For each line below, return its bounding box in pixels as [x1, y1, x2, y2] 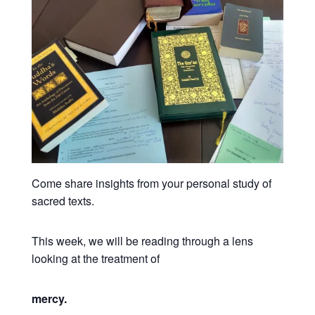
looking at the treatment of [31, 250, 160, 267]
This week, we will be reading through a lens [31, 233, 253, 250]
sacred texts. [31, 193, 94, 210]
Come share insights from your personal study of [31, 175, 271, 192]
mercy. [31, 290, 67, 307]
